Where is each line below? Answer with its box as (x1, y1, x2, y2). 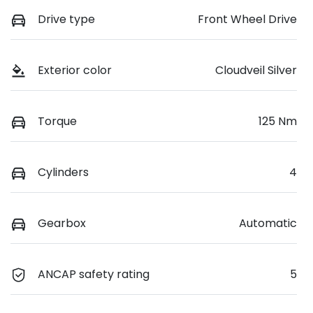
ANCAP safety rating (38, 266, 150, 283)
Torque (38, 113, 77, 129)
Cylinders (38, 164, 89, 181)
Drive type (38, 10, 95, 27)
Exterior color (38, 61, 112, 78)
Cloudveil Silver (215, 61, 297, 78)
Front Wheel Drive (198, 10, 297, 27)
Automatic (239, 215, 297, 232)
